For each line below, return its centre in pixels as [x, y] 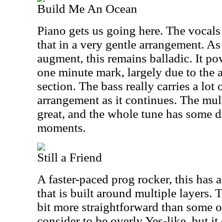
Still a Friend [70, 157]
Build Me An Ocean [87, 9]
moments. [61, 128]
